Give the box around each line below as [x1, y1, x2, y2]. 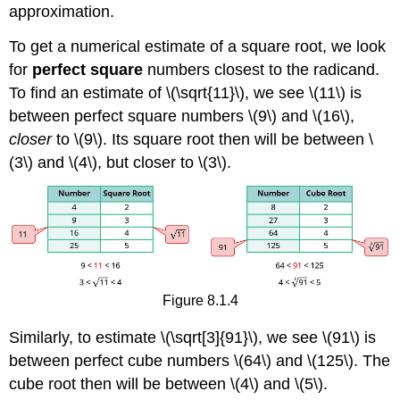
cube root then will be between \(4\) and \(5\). [9, 374, 329, 393]
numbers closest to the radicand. [143, 60, 380, 79]
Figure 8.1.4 [162, 293, 238, 309]
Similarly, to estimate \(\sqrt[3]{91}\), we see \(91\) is [9, 328, 377, 346]
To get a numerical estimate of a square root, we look [9, 37, 387, 55]
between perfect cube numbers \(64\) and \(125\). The [9, 351, 391, 370]
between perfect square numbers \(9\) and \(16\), [9, 106, 355, 125]
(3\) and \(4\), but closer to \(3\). [9, 153, 232, 171]
